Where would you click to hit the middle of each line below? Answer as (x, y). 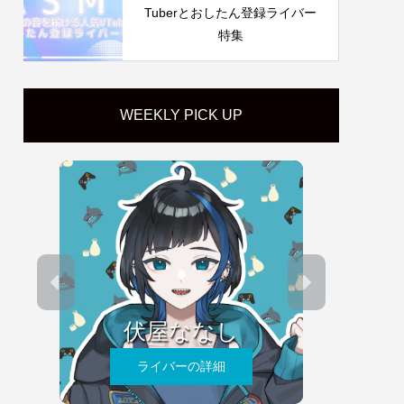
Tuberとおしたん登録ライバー (230, 12)
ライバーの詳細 (181, 366)
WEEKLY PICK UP (181, 115)
